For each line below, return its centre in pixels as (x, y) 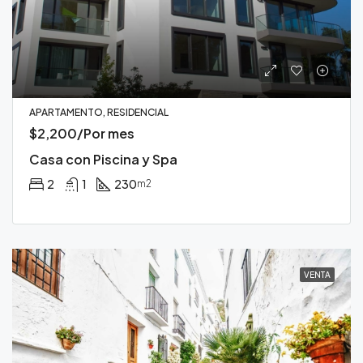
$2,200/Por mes (82, 133)
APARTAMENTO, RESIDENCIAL (99, 112)
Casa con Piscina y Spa (103, 159)
